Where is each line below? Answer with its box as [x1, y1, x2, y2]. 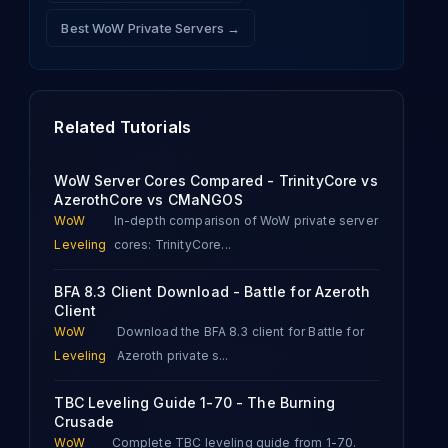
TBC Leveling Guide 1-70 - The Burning [54, 394, 335, 411]
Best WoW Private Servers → [61, 20, 241, 36]
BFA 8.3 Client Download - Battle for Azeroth [54, 283, 371, 300]
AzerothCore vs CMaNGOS [54, 191, 243, 208]
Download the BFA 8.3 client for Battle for [116, 324, 364, 339]
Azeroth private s [116, 348, 220, 363]
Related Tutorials [54, 117, 191, 137]
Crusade [54, 413, 115, 430]
